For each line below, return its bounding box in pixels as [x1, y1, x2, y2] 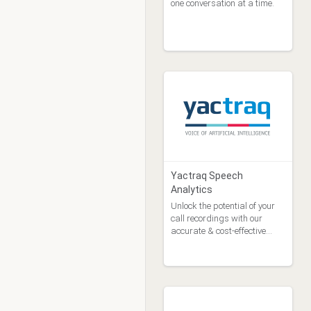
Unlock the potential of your [170, 201, 275, 211]
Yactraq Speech [170, 170, 243, 181]
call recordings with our [170, 213, 262, 224]
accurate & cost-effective [170, 226, 266, 236]
